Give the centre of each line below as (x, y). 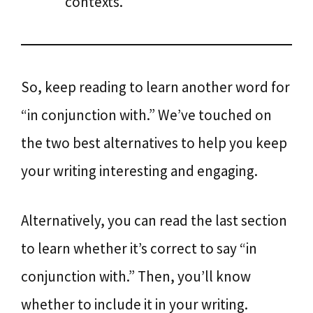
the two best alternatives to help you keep (154, 143)
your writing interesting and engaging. (139, 170)
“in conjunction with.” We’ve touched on (146, 115)
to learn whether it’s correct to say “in (139, 248)
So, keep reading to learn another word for (155, 87)
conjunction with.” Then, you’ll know (136, 276)
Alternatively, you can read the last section (154, 220)
